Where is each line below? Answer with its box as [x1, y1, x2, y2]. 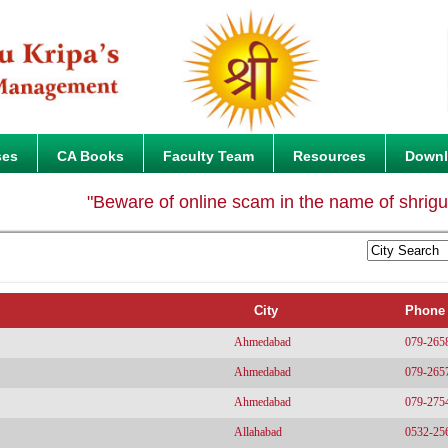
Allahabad [234, 425, 282, 439]
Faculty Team [163, 148, 254, 164]
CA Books [57, 148, 124, 164]
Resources [293, 148, 366, 164]
